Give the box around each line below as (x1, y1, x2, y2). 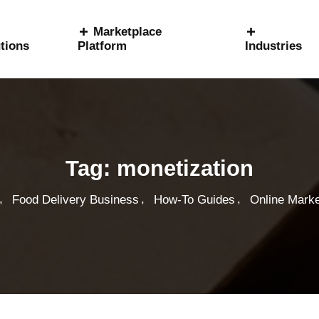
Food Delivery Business (12, 192, 139, 206)
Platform (77, 39, 127, 53)
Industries (245, 39, 303, 53)
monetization (117, 156, 253, 181)
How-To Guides (154, 192, 235, 206)
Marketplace (93, 25, 162, 38)
